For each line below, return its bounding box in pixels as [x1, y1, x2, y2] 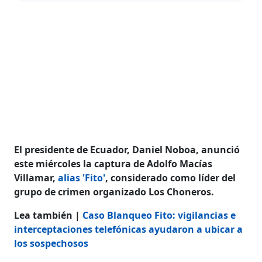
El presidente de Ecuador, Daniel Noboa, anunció [14, 143, 240, 156]
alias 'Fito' [58, 171, 106, 184]
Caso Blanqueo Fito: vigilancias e [82, 208, 236, 222]
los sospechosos [14, 236, 89, 250]
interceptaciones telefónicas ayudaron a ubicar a [14, 222, 243, 236]
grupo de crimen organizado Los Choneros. [14, 185, 215, 198]
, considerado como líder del [105, 171, 236, 184]
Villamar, [14, 171, 58, 184]
